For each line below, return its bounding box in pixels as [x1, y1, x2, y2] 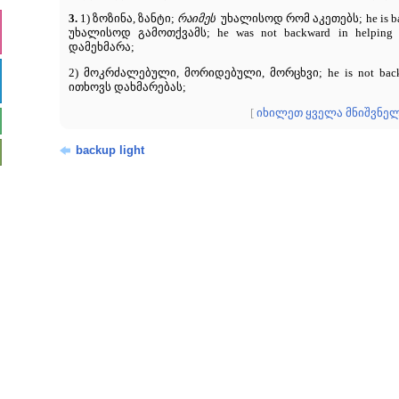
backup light [75, 143, 144, 157]
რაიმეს [177, 12, 216, 26]
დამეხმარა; [68, 41, 134, 54]
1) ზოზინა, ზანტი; [77, 12, 177, 26]
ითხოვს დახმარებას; [68, 81, 186, 94]
